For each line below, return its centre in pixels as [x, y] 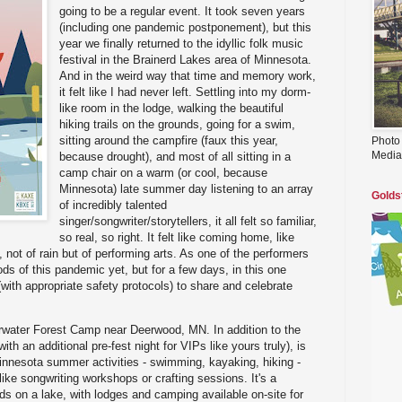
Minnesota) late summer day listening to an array [187, 188]
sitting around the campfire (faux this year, [169, 140]
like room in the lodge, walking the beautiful [172, 108]
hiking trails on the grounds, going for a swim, [178, 124]
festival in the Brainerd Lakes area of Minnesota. [186, 59]
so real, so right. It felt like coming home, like [177, 237]
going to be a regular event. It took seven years [183, 11]
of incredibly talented [114, 205]
